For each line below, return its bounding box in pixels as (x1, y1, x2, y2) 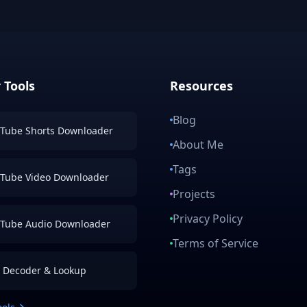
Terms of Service (173, 235, 258, 251)
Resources (170, 77, 233, 94)
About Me (173, 136, 223, 152)
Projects (173, 186, 215, 201)
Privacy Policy (173, 210, 243, 226)
